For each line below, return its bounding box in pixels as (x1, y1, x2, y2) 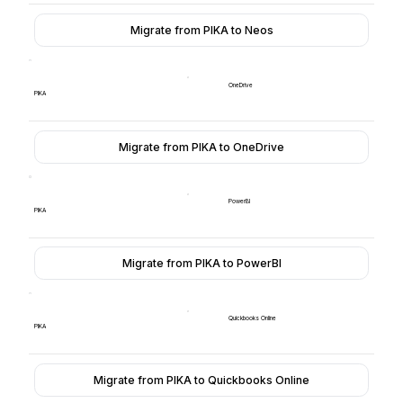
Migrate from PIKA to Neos (130, 22, 273, 37)
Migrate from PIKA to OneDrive (119, 139, 285, 154)
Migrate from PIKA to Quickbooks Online (94, 372, 310, 387)
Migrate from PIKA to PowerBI (121, 256, 282, 271)
